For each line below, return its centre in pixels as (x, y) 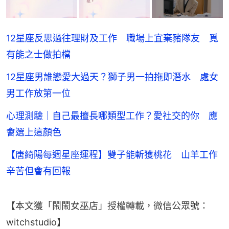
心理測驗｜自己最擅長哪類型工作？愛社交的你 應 (112, 116)
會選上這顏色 (34, 132)
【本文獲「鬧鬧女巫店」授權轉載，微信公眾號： (107, 206)
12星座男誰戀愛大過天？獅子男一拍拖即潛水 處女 (112, 77)
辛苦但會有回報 (38, 171)
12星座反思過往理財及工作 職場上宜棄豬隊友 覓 (112, 38)
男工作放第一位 (38, 94)
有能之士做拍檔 (38, 55)
